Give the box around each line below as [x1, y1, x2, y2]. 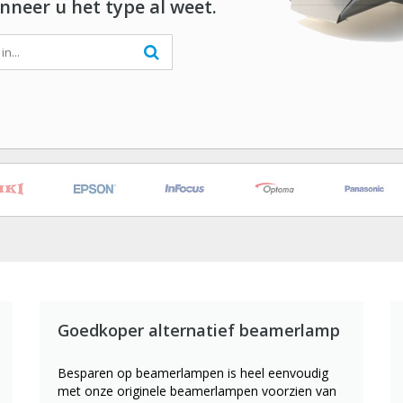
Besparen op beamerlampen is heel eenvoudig [58, 364, 328, 381]
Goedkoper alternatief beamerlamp [58, 319, 340, 341]
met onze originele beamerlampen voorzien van [58, 382, 336, 399]
